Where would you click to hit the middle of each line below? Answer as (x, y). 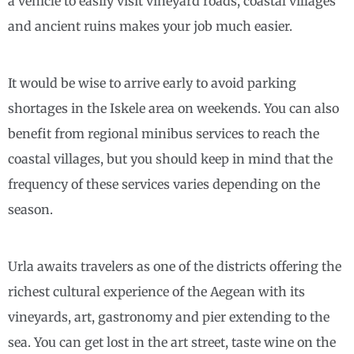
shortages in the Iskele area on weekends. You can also (173, 109)
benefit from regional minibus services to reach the (164, 134)
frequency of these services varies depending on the (164, 185)
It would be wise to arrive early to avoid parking (152, 83)
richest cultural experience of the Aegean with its (156, 292)
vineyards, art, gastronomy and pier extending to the (169, 317)
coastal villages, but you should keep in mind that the (170, 159)
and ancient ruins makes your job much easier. (150, 26)
